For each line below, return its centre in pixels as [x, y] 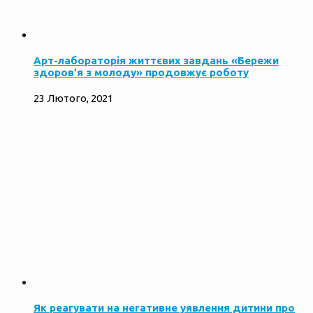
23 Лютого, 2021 [73, 99]
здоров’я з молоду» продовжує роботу [141, 73]
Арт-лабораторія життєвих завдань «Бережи [156, 61]
